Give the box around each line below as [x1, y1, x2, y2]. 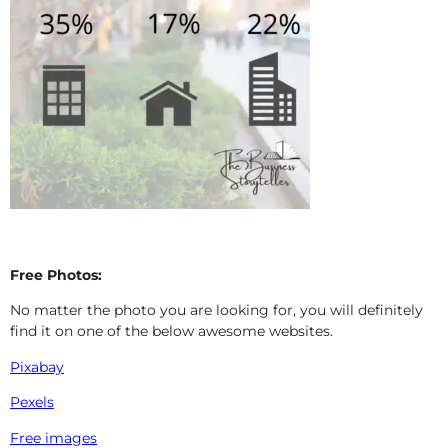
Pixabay [10, 357, 64, 376]
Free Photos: [10, 266, 102, 285]
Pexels [10, 393, 54, 412]
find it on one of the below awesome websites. [10, 322, 333, 341]
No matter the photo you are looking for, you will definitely [10, 301, 423, 320]
